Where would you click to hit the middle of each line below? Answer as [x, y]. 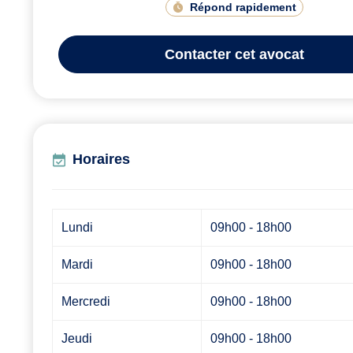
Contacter [198, 54]
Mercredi [86, 302]
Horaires [101, 160]
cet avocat [268, 54]
